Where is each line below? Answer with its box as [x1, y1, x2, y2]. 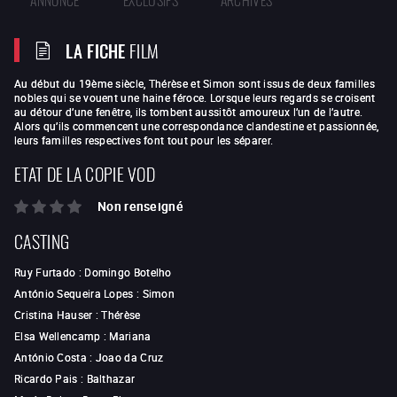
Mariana [109, 329, 152, 344]
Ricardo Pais [14, 371, 78, 386]
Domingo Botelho [84, 265, 172, 280]
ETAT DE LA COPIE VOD [14, 159, 155, 186]
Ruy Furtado [14, 265, 76, 280]
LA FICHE [66, 35, 126, 64]
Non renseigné [97, 198, 183, 215]
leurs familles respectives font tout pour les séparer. [14, 133, 274, 147]
